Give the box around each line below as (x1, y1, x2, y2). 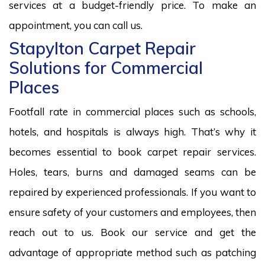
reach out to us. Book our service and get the (9, 225, 256, 238)
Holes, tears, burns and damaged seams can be (9, 165, 256, 178)
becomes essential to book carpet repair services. (9, 145, 256, 158)
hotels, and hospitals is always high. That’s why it (9, 125, 256, 138)
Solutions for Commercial (9, 57, 203, 78)
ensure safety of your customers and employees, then (9, 205, 256, 218)
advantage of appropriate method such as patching (9, 245, 256, 258)
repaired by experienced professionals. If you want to (9, 185, 256, 198)
